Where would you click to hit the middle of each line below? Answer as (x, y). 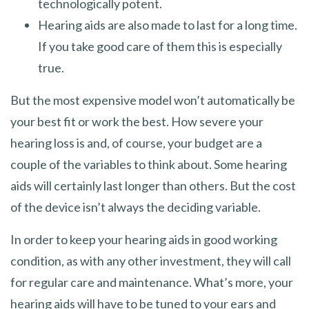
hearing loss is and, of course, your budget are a (136, 142)
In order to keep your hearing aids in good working (144, 239)
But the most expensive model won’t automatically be (153, 100)
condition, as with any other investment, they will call (151, 260)
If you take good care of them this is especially (160, 46)
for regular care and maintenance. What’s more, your (152, 282)
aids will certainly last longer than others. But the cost (153, 185)
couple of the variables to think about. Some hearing (149, 164)
